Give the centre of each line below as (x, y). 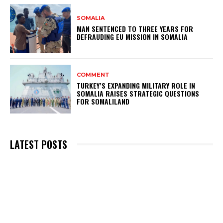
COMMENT (93, 75)
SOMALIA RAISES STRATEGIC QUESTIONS (138, 94)
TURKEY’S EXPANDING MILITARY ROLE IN (136, 86)
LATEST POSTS (39, 144)
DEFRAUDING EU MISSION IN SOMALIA (132, 37)
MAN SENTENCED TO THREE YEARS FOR (135, 29)
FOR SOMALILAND (103, 102)
